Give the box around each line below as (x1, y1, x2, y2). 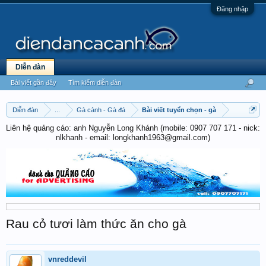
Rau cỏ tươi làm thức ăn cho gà (6, 216, 186, 231)
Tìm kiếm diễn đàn (68, 79, 121, 86)
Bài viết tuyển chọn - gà (142, 106, 216, 113)
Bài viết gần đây (11, 79, 56, 86)
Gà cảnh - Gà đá (77, 106, 125, 113)
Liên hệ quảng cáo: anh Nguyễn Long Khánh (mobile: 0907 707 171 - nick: (6, 123, 260, 132)
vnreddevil (48, 254, 87, 264)
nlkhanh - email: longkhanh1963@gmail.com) (56, 133, 210, 142)
